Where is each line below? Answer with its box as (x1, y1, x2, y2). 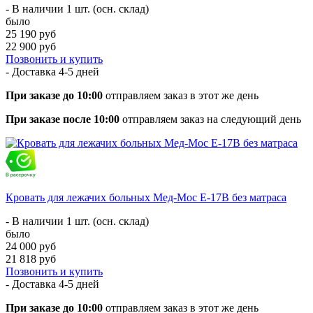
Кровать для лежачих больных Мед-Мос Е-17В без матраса (6, 191, 286, 203)
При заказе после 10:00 (6, 112, 119, 125)
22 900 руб (6, 40, 56, 52)
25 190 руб (6, 27, 56, 40)
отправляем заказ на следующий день (119, 112, 301, 125)
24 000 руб (6, 240, 56, 252)
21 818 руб (6, 252, 56, 265)
